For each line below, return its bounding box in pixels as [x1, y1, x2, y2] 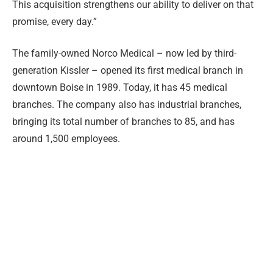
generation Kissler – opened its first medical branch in [12, 65, 243, 77]
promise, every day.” [12, 15, 97, 27]
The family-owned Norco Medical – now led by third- [12, 48, 236, 60]
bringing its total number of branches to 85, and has [12, 116, 235, 128]
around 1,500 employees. [12, 133, 120, 145]
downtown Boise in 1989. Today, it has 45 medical [12, 82, 227, 94]
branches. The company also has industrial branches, [12, 99, 241, 111]
